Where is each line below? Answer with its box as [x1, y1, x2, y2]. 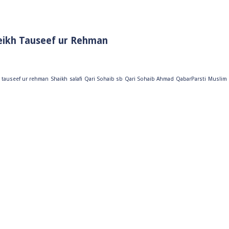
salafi [70, 76, 82, 83]
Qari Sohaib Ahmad [125, 76, 174, 83]
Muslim [208, 76, 227, 83]
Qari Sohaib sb [84, 76, 123, 83]
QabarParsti [176, 76, 206, 83]
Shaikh [51, 76, 67, 83]
